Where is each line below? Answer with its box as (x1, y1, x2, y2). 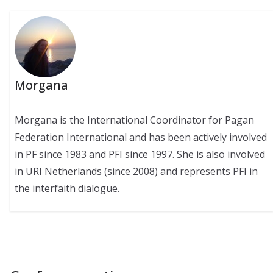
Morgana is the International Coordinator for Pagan (15, 113, 255, 127)
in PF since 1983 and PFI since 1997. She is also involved (15, 147, 266, 161)
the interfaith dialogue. (15, 181, 120, 195)
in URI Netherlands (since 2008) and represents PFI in (15, 164, 258, 178)
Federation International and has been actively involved (15, 130, 268, 144)
